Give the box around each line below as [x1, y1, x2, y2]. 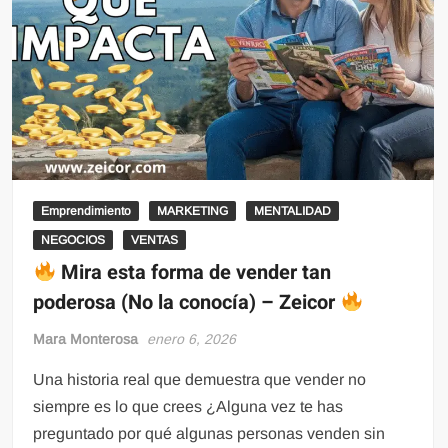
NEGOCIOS [41, 232, 106, 247]
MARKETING [157, 203, 229, 218]
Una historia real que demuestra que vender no [33, 370, 367, 388]
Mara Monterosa [33, 330, 139, 347]
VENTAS [131, 232, 179, 247]
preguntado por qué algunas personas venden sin [33, 424, 386, 442]
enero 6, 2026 [147, 330, 237, 347]
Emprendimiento [41, 203, 132, 218]
